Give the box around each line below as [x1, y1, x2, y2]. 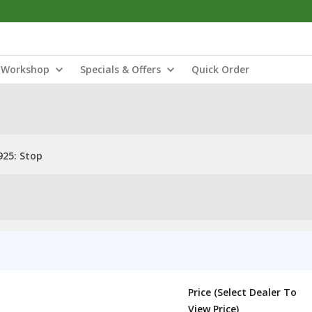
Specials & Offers [80, 63, 161, 76]
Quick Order [192, 63, 249, 76]
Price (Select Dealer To [188, 286, 297, 299]
